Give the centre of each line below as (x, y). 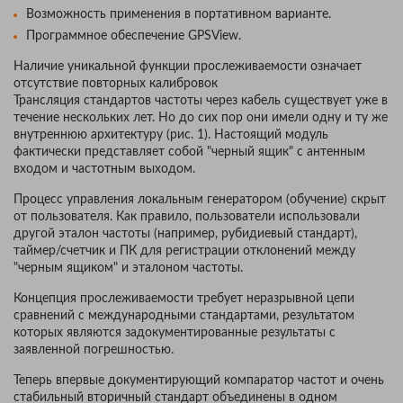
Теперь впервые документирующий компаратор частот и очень (199, 380)
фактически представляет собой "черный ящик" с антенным (189, 152)
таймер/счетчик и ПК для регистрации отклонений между (184, 251)
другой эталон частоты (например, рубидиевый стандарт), (185, 233)
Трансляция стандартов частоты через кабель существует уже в (201, 100)
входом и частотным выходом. (104, 169)
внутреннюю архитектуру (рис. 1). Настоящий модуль (171, 134)
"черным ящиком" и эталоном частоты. (128, 268)
